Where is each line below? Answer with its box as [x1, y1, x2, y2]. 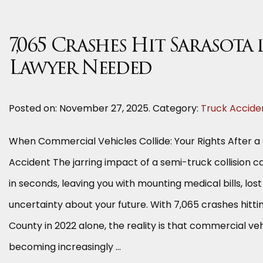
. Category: [149, 102, 201, 115]
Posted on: [9, 102, 59, 115]
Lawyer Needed [9, 60, 151, 79]
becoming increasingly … [9, 240, 121, 254]
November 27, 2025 [59, 102, 149, 115]
